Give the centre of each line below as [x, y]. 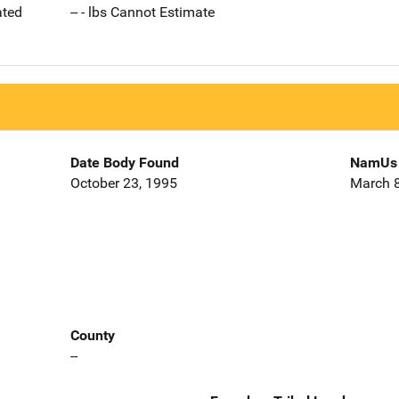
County [92, 335]
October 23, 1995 [123, 183]
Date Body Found [124, 163]
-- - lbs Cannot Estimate [142, 12]
